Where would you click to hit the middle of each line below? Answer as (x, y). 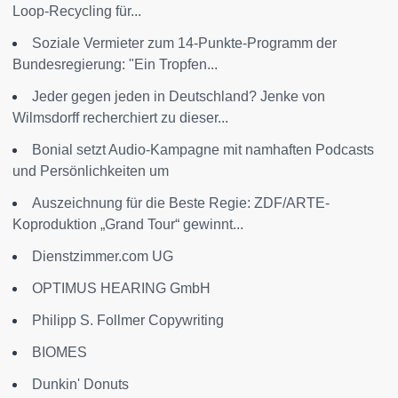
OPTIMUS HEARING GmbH (121, 289)
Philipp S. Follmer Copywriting (128, 321)
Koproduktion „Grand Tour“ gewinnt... (128, 225)
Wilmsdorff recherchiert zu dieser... (120, 118)
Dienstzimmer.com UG (103, 257)
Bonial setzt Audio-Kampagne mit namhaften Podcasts (203, 150)
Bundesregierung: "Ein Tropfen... (115, 65)
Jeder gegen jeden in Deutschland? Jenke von (179, 97)
